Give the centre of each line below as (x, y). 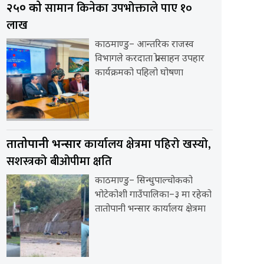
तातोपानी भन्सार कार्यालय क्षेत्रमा (150, 210)
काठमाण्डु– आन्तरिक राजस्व (144, 45)
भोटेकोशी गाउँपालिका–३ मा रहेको (153, 196)
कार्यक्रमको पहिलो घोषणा (139, 74)
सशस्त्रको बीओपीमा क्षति (59, 162)
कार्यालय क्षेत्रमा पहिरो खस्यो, (148, 145)
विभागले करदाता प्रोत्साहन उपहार (150, 60)
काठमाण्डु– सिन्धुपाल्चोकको (144, 181)
